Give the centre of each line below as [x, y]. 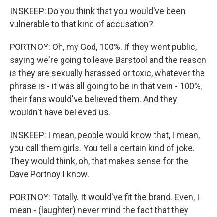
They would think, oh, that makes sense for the [99, 161]
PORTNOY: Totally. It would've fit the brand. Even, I [104, 197]
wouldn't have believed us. [60, 112]
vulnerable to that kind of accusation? [81, 24]
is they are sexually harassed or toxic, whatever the [107, 73]
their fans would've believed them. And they [93, 99]
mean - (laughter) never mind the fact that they [99, 210]
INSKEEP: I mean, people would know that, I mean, [105, 135]
